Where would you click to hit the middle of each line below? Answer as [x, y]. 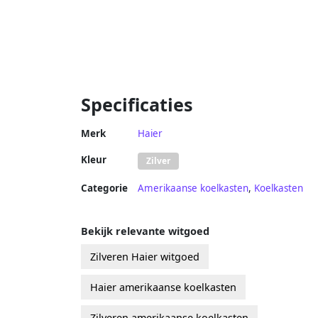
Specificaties [137, 104]
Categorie [104, 188]
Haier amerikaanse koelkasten [163, 287]
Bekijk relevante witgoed [145, 231]
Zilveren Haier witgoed [145, 256]
